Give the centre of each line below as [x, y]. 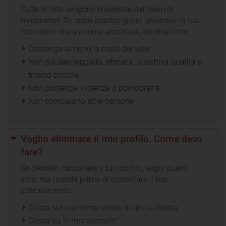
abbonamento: [46, 190]
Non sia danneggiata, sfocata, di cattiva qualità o [115, 62]
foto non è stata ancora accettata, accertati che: [105, 31]
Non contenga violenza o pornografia [94, 88]
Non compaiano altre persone [81, 101]
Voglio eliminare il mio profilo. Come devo [111, 139]
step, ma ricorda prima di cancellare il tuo [94, 179]
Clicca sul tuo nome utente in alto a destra [103, 207]
